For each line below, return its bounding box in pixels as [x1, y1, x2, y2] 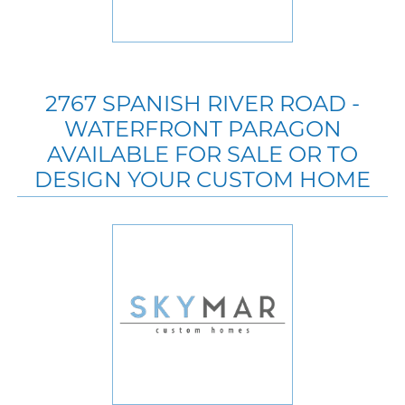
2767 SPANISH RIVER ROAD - [45, 89, 360, 117]
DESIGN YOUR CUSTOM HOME [34, 165, 371, 193]
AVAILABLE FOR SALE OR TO [47, 140, 358, 167]
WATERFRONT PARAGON [63, 115, 342, 142]
